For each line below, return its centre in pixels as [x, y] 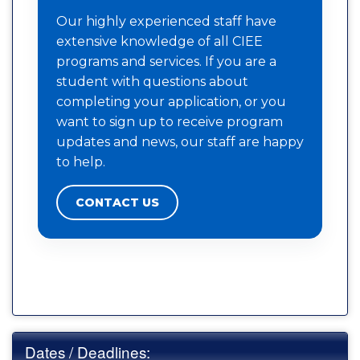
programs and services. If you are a [166, 61]
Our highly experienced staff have [166, 21]
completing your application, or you [171, 101]
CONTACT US [117, 202]
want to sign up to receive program [170, 121]
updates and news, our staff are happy [180, 141]
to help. [81, 162]
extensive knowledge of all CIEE [160, 41]
